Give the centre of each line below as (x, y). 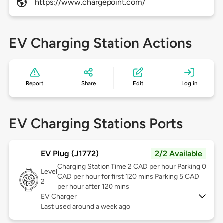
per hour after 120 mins (93, 187)
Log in (189, 83)
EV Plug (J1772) (69, 154)
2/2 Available (179, 154)
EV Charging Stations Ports (96, 124)
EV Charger (58, 197)
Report (35, 83)
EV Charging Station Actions (100, 43)
